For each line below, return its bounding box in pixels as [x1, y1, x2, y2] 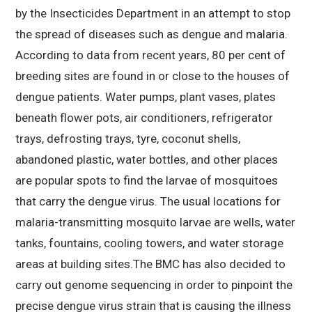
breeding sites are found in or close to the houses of [15, 69, 290, 84]
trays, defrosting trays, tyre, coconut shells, [15, 132, 240, 146]
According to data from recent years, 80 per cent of [15, 48, 286, 63]
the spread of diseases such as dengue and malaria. [15, 27, 288, 42]
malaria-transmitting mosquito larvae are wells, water [15, 215, 295, 230]
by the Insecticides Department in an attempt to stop [15, 6, 290, 21]
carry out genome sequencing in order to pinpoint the [15, 278, 292, 292]
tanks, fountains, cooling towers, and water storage [15, 236, 283, 251]
